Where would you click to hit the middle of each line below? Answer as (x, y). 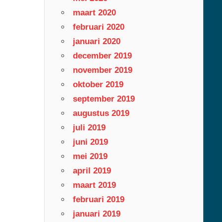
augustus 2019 (101, 113)
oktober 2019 (98, 84)
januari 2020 (96, 41)
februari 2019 (98, 199)
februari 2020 (98, 27)
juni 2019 (90, 142)
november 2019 (102, 70)
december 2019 (102, 55)
